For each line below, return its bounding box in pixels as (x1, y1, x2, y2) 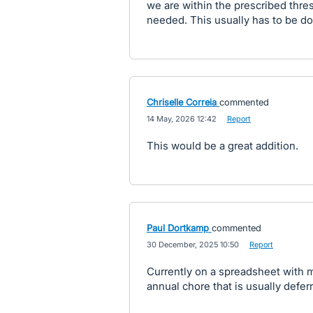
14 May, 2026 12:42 (146, 114, 217, 124)
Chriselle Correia (146, 96, 217, 108)
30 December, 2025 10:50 (146, 240, 239, 249)
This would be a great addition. (146, 139, 298, 152)
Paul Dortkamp (146, 222, 209, 233)
